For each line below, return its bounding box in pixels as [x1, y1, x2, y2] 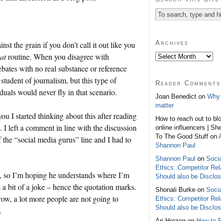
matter [155, 101, 174, 109]
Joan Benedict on [155, 92, 207, 100]
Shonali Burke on [155, 185, 206, 193]
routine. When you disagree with [6, 51, 109, 62]
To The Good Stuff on [155, 132, 219, 140]
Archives [155, 38, 188, 46]
